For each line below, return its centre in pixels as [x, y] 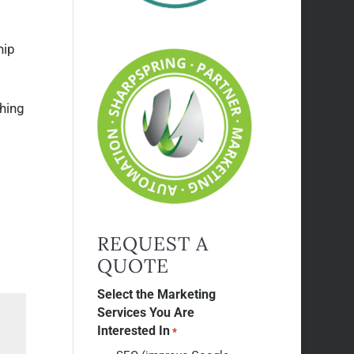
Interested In [134, 330]
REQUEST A [153, 243]
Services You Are [146, 312]
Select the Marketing [157, 294]
